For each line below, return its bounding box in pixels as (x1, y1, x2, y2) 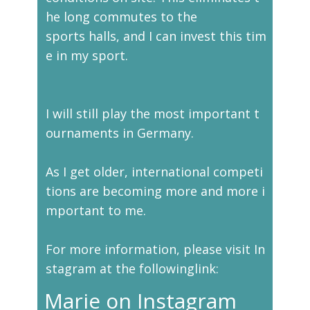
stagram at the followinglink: (46, 260, 219, 277)
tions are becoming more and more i (46, 183, 265, 199)
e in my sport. (46, 47, 128, 64)
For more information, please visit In (46, 241, 265, 257)
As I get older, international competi (46, 163, 263, 180)
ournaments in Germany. (46, 125, 197, 141)
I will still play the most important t (46, 105, 259, 122)
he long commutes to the (46, 8, 197, 25)
